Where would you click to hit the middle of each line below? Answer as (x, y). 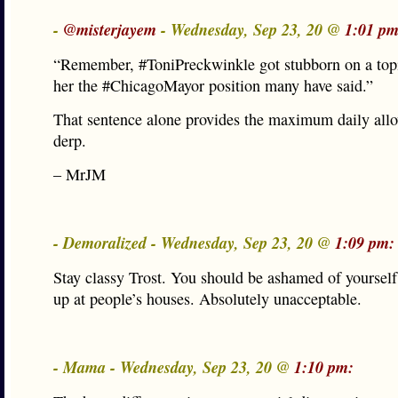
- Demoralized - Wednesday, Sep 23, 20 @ (194, 243)
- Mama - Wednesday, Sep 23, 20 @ (174, 367)
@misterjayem (110, 29)
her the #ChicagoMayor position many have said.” (213, 85)
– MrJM (80, 174)
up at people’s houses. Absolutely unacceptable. (207, 298)
